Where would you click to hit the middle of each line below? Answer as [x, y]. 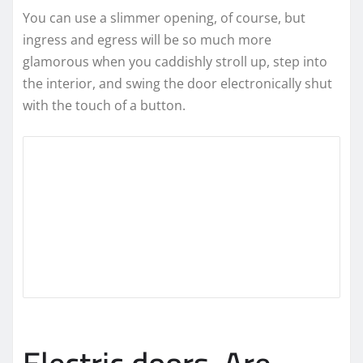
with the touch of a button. [104, 105]
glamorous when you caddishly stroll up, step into [175, 61]
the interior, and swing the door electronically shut [177, 83]
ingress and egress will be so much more [147, 39]
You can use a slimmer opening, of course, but [164, 17]
